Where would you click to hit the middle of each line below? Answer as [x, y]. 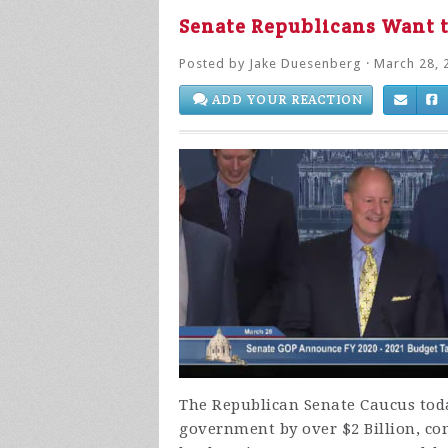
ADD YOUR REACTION [285, 99]
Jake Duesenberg [305, 63]
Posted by [214, 63]
